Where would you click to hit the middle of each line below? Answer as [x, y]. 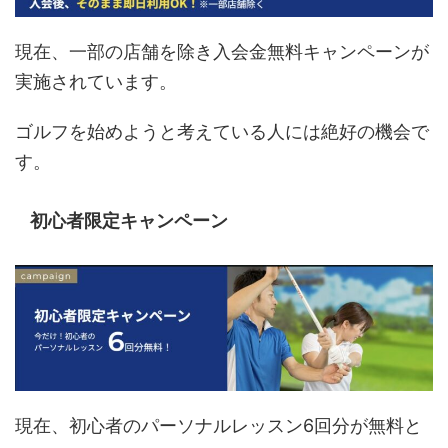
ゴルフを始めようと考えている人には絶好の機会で [222, 132]
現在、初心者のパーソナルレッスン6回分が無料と [218, 426]
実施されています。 [96, 82]
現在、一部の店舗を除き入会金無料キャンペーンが [222, 52]
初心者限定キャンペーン [129, 221]
